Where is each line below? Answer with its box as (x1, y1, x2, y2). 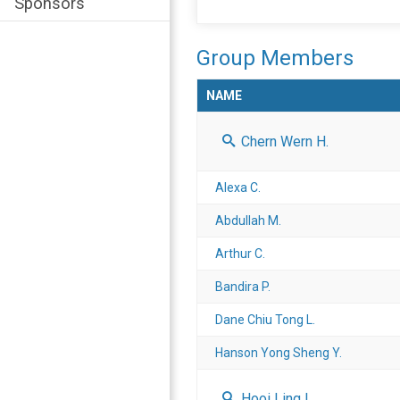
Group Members (196, 45, 354, 71)
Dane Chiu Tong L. (215, 312, 315, 327)
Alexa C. (215, 179, 261, 195)
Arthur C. (215, 246, 265, 261)
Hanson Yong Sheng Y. (215, 345, 342, 360)
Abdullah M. (215, 212, 281, 228)
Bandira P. (215, 279, 271, 294)
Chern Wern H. (237, 132, 329, 150)
